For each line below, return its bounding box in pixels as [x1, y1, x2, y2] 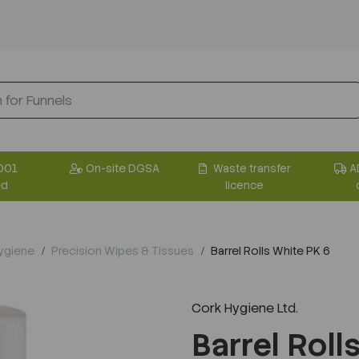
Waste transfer [211, 161, 291, 175]
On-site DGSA [85, 160, 159, 175]
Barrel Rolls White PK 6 [208, 243, 330, 258]
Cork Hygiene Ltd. [192, 299, 298, 317]
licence [224, 178, 264, 192]
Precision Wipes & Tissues [51, 243, 194, 258]
